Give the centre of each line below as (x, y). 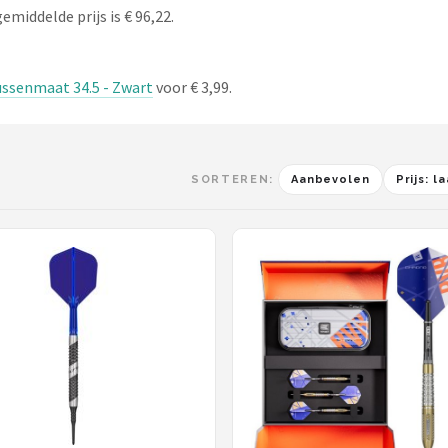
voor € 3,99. (192, 87)
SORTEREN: (232, 179)
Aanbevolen (330, 179)
